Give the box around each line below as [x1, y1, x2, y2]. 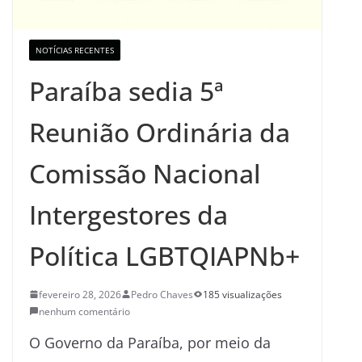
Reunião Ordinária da [29, 114, 290, 149]
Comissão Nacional [29, 155, 261, 191]
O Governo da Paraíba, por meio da [29, 332, 271, 352]
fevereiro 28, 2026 [39, 287, 121, 301]
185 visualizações [203, 287, 282, 301]
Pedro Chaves [131, 287, 193, 301]
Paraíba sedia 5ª [29, 73, 224, 108]
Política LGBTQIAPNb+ [29, 238, 300, 273]
